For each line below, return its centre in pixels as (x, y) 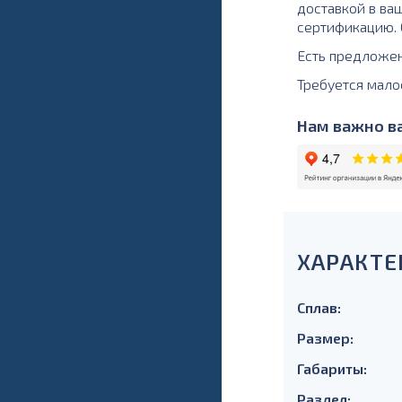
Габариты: (332, 368)
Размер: (325, 338)
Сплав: (319, 307)
